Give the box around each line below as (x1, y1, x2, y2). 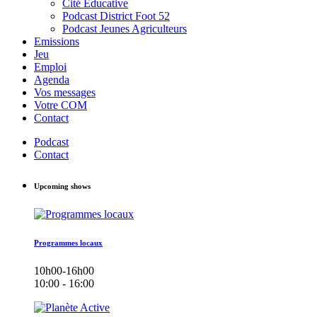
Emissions (34, 35, 79, 48)
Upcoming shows (34, 182, 91, 191)
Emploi (34, 61, 67, 74)
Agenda (34, 74, 69, 86)
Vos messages (34, 86, 96, 99)
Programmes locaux (34, 238, 103, 248)
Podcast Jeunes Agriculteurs (62, 23, 187, 35)
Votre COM (34, 99, 87, 112)
